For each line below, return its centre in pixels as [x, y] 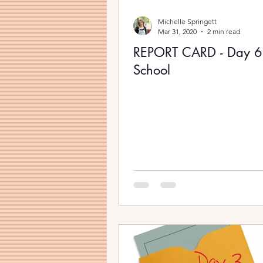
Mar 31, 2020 [177, 31]
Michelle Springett [187, 21]
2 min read [224, 31]
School [152, 70]
